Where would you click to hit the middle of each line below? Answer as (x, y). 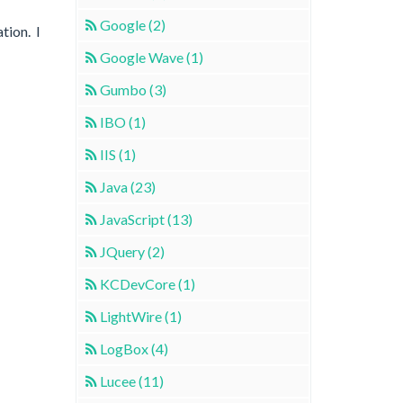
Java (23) (127, 186)
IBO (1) (122, 121)
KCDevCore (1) (147, 283)
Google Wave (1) (151, 57)
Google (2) (132, 24)
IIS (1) (117, 154)
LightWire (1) (140, 316)
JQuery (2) (132, 251)
